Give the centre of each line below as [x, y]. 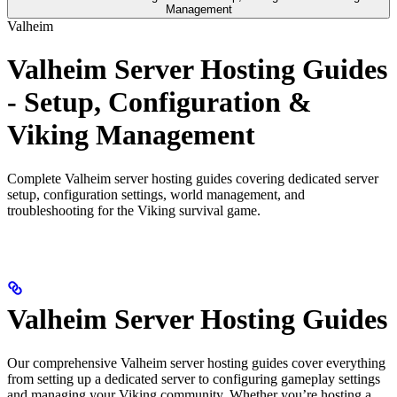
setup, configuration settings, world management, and [156, 194]
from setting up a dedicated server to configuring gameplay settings [194, 378]
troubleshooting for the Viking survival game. [134, 210]
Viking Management [131, 135]
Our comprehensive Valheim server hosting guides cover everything [196, 362]
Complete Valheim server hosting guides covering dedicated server [193, 178]
